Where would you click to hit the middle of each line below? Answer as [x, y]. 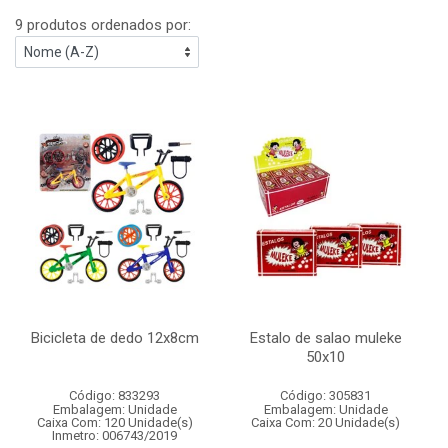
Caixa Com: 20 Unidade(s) [325, 422]
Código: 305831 [325, 395]
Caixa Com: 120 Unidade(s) [114, 422]
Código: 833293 [114, 395]
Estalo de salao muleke [325, 338]
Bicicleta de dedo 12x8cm [114, 338]
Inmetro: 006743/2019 [114, 435]
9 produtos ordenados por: [103, 25]
